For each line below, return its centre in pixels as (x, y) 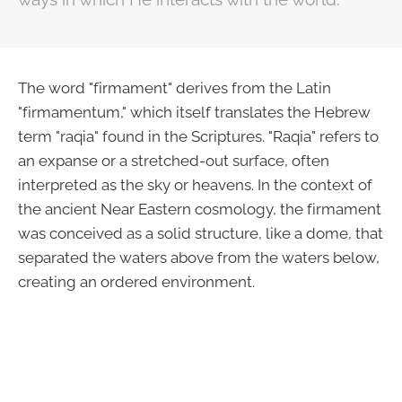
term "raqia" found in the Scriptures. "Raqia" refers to (198, 136)
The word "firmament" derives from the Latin (175, 88)
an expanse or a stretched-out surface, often (174, 161)
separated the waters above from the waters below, (199, 258)
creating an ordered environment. (136, 282)
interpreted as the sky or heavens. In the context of (195, 185)
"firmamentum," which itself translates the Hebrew (194, 112)
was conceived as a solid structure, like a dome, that (201, 233)
